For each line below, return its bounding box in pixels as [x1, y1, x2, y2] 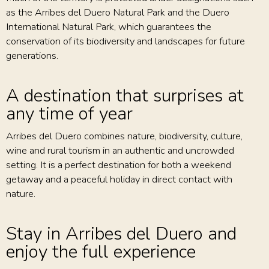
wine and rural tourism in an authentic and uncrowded [6, 144, 234, 158]
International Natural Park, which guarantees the [6, 20, 211, 34]
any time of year [6, 101, 133, 127]
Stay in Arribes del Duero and [6, 222, 237, 247]
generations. [6, 49, 58, 63]
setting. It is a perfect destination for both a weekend [6, 158, 231, 172]
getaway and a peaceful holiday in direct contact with [6, 172, 232, 187]
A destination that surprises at [6, 83, 244, 109]
